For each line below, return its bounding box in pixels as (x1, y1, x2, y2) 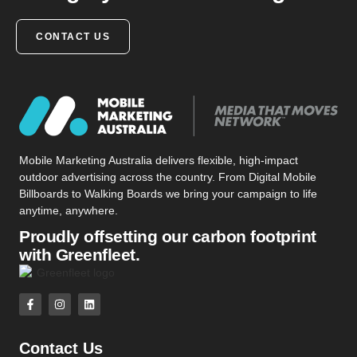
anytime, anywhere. (19, 204, 118, 218)
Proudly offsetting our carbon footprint (19, 227, 316, 246)
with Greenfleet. (19, 245, 139, 265)
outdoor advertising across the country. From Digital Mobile (19, 171, 316, 184)
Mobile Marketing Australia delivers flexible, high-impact (19, 154, 298, 167)
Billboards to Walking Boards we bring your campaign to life (19, 187, 317, 201)
